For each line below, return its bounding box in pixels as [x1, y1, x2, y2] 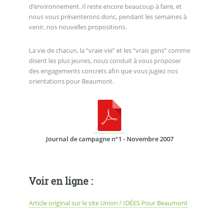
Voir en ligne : [28, 174, 93, 187]
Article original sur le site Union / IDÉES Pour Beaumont [28, 198, 188, 207]
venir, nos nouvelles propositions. [28, 22, 127, 32]
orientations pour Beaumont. [28, 77, 114, 86]
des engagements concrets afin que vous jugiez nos [28, 66, 178, 76]
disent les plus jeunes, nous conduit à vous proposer [28, 56, 181, 66]
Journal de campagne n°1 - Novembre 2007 [45, 134, 174, 143]
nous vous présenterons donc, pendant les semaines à [28, 12, 187, 22]
